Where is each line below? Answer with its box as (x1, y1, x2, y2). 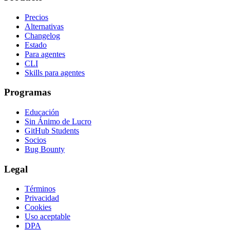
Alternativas (25, 22, 64, 31)
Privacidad (25, 194, 59, 203)
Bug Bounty (25, 145, 65, 154)
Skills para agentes (25, 68, 85, 77)
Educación (25, 108, 59, 117)
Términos (25, 184, 55, 194)
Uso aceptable (25, 212, 70, 221)
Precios (25, 12, 48, 22)
